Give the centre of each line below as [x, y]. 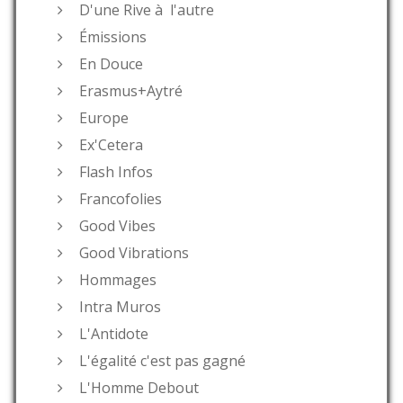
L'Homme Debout [139, 388]
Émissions [113, 37]
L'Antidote [114, 334]
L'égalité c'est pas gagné [162, 361]
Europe [104, 118]
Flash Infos [116, 172]
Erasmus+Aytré [131, 91]
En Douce [111, 64]
